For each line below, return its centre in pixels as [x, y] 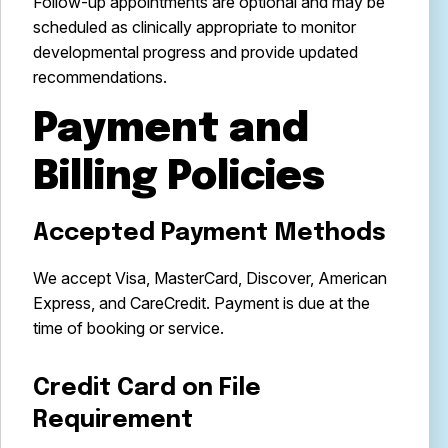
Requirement [113, 420]
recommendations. [100, 77]
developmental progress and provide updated [195, 52]
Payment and [171, 129]
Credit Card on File [147, 388]
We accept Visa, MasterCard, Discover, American [210, 278]
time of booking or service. [128, 328]
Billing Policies [179, 177]
